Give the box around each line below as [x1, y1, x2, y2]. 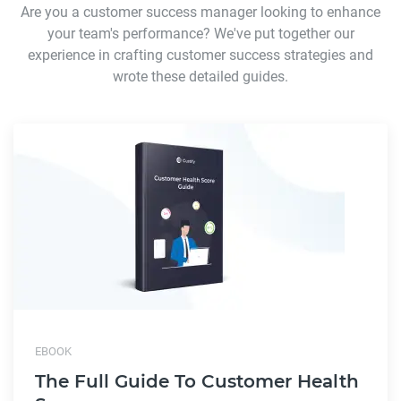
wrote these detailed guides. [113, 67, 288, 85]
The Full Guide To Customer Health [35, 370, 359, 392]
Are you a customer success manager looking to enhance [21, 3, 380, 21]
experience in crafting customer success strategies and [28, 46, 373, 64]
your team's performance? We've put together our [47, 24, 354, 42]
